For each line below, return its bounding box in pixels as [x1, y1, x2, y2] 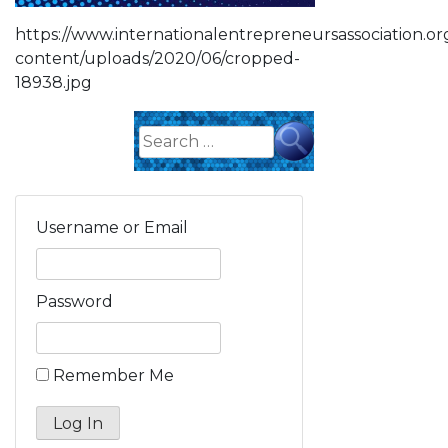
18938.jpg [15, 72, 92, 92]
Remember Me [53, 365, 174, 385]
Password [36, 291, 113, 311]
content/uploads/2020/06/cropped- [15, 48, 300, 68]
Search [133, 120, 189, 140]
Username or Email [36, 217, 188, 237]
